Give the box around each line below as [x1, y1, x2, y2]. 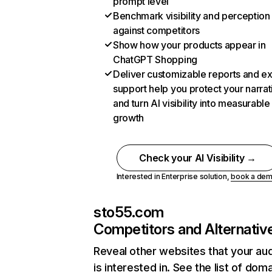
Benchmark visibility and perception [113, 10, 270, 22]
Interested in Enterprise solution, [116, 172, 231, 181]
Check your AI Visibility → [139, 152, 256, 164]
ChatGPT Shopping [113, 53, 197, 66]
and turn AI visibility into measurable [113, 97, 270, 109]
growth [113, 112, 144, 124]
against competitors [113, 24, 200, 36]
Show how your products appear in [113, 39, 266, 51]
